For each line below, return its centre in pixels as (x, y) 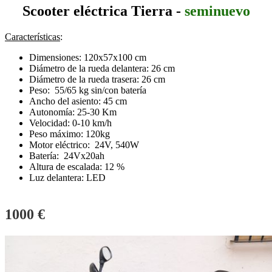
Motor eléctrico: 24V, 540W (84, 145)
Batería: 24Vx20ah (67, 156)
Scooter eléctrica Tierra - (103, 11)
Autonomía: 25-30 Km (73, 112)
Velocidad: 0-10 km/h (70, 123)
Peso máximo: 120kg (70, 134)
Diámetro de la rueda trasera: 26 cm (97, 80)
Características (32, 37)
